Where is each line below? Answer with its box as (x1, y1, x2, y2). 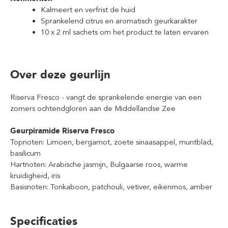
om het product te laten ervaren (98, 27, 209, 37)
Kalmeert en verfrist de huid (41, 5, 135, 14)
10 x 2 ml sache (41, 27, 92, 37)
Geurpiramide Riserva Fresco (10, 126, 115, 135)
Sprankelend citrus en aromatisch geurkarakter (41, 16, 197, 25)
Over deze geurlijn (10, 68, 110, 81)
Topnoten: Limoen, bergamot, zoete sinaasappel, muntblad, (10, 137, 213, 147)
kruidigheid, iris (10, 171, 60, 180)
